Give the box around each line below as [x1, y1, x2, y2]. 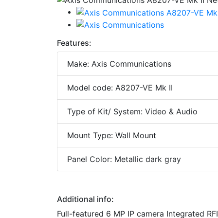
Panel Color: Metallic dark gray [67, 154, 181, 164]
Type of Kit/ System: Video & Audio [67, 107, 198, 117]
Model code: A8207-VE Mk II [67, 83, 173, 93]
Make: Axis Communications [67, 59, 171, 69]
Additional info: [57, 194, 114, 204]
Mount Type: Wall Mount [67, 130, 156, 141]
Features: [57, 38, 91, 48]
